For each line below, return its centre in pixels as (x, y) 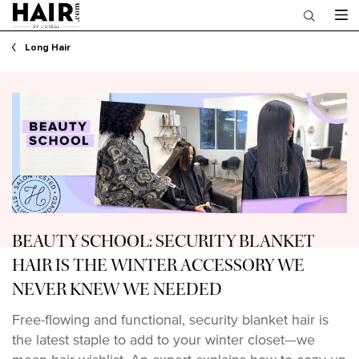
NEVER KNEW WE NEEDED (117, 290)
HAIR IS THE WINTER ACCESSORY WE (158, 266)
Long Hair (48, 48)
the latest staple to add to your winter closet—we (163, 339)
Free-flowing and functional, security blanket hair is (170, 319)
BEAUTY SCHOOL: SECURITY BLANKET (163, 242)
